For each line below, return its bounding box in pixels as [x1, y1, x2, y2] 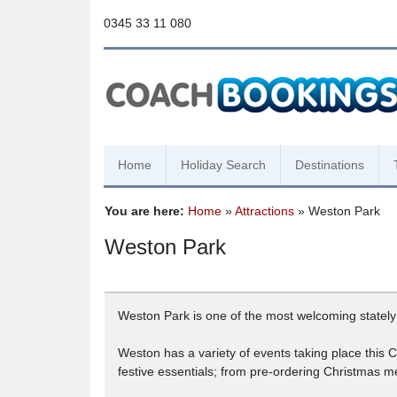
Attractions [235, 204, 294, 218]
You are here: [105, 204, 184, 218]
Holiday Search [181, 158, 266, 172]
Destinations [295, 158, 364, 172]
